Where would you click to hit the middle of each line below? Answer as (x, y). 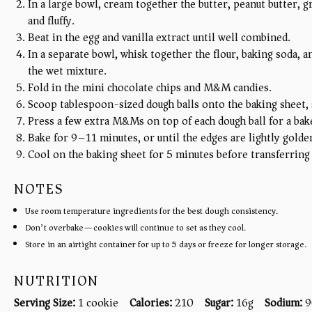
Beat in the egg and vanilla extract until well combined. (159, 37)
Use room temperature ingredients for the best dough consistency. (151, 211)
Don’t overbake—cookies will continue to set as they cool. (135, 227)
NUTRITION (56, 281)
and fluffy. (51, 21)
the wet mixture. (67, 71)
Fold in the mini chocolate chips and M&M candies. (150, 87)
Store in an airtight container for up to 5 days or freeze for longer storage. (166, 244)
